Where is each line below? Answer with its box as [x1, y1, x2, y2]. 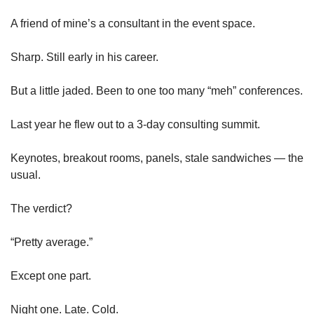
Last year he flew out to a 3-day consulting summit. [11, 118, 260, 130]
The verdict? [11, 202, 72, 214]
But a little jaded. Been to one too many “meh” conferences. [11, 84, 303, 97]
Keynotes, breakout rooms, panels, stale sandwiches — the [11, 151, 303, 164]
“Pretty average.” [11, 235, 93, 248]
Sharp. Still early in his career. [11, 50, 158, 63]
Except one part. [11, 269, 91, 282]
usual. [11, 168, 41, 181]
